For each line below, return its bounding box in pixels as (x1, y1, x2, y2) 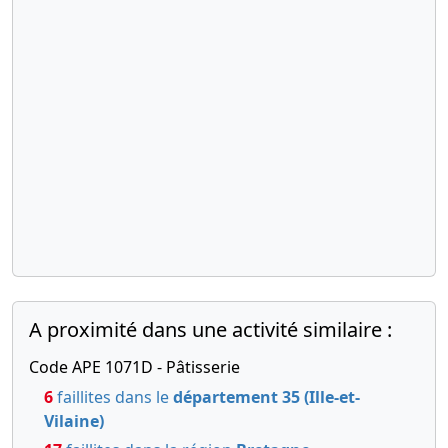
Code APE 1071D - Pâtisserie (29, 356, 240, 379)
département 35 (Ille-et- (173, 386, 360, 409)
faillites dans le (53, 386, 173, 409)
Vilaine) (44, 410, 104, 433)
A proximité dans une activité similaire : (29, 316, 392, 344)
